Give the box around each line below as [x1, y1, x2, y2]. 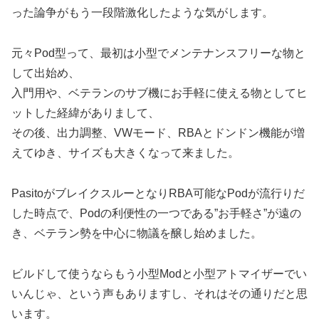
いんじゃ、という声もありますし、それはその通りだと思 [11, 287, 308, 300]
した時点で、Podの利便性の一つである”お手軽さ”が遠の [11, 206, 301, 219]
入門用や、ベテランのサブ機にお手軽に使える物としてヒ [11, 87, 308, 99]
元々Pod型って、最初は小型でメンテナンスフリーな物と [11, 47, 305, 59]
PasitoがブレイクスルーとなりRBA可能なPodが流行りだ [11, 187, 305, 199]
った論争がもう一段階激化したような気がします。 [11, 6, 273, 19]
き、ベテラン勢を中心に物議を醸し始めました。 [11, 226, 262, 239]
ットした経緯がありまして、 [11, 107, 159, 119]
